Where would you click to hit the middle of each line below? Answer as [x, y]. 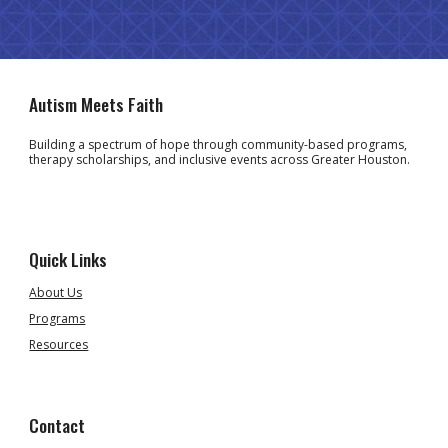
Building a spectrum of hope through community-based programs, [218, 144]
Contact [57, 425]
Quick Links [68, 259]
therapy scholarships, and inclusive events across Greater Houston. [220, 159]
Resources [59, 344]
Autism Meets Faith [96, 104]
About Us [56, 292]
